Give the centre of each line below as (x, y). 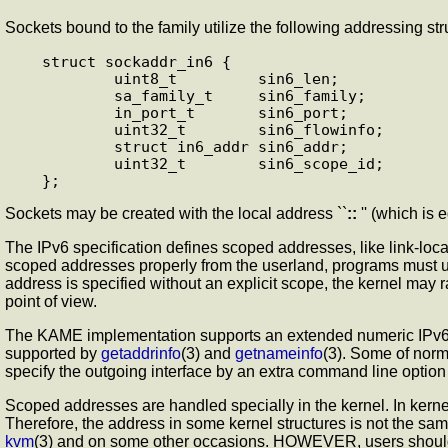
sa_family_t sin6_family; (77, 96)
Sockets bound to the (81, 28)
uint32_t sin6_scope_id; (77, 164)
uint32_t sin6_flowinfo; (77, 130)
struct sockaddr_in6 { (136, 62)
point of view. (51, 302)
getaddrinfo (141, 354)
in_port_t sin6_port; (77, 113)
